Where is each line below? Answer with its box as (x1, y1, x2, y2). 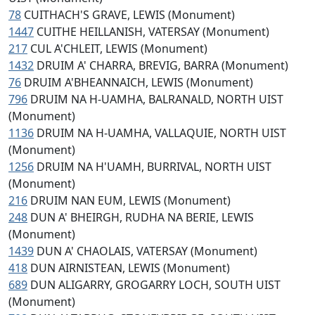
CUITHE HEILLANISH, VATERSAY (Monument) (37, 24, 269, 39)
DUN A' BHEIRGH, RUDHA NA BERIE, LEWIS (30, 210, 254, 225)
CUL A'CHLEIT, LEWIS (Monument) (30, 41, 207, 56)
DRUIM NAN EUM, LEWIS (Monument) (30, 193, 231, 208)
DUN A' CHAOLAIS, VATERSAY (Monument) (37, 243, 257, 259)
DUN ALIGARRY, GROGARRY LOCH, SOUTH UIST (30, 277, 281, 292)
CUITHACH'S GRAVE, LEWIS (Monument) (24, 7, 235, 22)
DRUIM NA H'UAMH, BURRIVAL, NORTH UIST (37, 159, 271, 174)
